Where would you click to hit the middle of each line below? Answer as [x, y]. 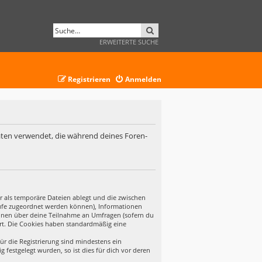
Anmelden [143, 79]
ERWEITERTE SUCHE [129, 42]
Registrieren [89, 79]
